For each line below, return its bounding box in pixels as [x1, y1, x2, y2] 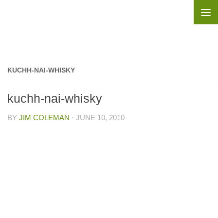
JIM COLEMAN [19, 113, 70, 122]
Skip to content [13, 9, 69, 18]
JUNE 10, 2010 [76, 113, 125, 122]
